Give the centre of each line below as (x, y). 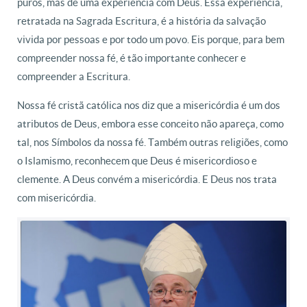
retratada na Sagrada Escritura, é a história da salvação (142, 20)
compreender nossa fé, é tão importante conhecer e (132, 57)
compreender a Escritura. (74, 76)
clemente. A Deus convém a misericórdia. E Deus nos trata (147, 179)
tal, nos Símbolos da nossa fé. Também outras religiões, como (152, 142)
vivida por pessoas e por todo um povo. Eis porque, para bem (151, 39)
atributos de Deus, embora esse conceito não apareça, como (150, 123)
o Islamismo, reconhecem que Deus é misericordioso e (137, 160)
